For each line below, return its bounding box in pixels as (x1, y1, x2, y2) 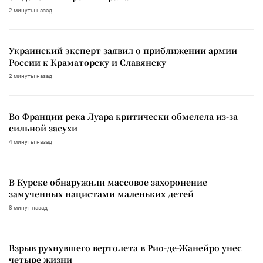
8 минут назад (9, 204, 48, 211)
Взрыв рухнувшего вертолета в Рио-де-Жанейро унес (9, 241, 242, 254)
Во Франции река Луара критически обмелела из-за (9, 110, 238, 122)
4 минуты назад (9, 138, 52, 145)
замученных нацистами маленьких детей (9, 187, 194, 200)
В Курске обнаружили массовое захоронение (9, 176, 207, 188)
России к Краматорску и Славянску (9, 56, 166, 68)
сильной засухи (9, 122, 77, 134)
